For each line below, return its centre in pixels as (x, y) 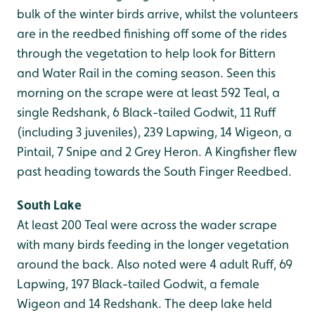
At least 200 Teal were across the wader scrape (147, 225)
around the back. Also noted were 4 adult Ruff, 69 (155, 264)
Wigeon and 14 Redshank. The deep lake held (144, 303)
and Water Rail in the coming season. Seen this (146, 73)
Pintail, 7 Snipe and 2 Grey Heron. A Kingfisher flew (157, 152)
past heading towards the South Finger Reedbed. (154, 171)
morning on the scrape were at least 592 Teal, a (148, 92)
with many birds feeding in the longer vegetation (153, 244)
